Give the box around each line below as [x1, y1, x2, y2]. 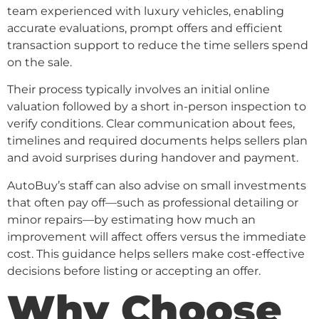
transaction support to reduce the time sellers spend [7, 38, 308, 52]
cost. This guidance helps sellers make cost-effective [7, 246, 305, 261]
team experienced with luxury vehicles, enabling [7, 4, 284, 18]
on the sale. [7, 55, 72, 69]
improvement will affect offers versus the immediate [7, 229, 306, 244]
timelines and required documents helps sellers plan [7, 134, 308, 148]
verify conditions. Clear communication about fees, [7, 117, 295, 131]
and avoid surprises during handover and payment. [7, 151, 298, 165]
